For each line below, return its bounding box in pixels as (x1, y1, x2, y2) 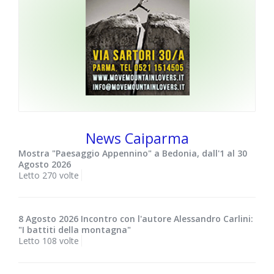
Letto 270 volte (18, 169, 79, 182)
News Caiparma (85, 128, 189, 149)
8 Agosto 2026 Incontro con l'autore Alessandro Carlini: (18, 213, 253, 225)
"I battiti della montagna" (18, 224, 131, 236)
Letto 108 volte (18, 235, 79, 247)
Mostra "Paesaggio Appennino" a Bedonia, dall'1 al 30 (18, 147, 247, 160)
